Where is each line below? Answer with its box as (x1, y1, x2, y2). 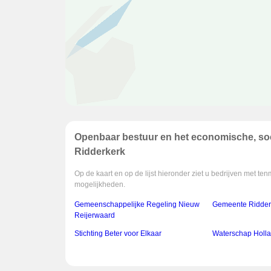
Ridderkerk (74, 146, 125, 157)
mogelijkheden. (74, 180, 125, 189)
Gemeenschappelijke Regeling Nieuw (74, 200, 200, 209)
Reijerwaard (74, 211, 115, 220)
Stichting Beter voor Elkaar (74, 229, 162, 238)
